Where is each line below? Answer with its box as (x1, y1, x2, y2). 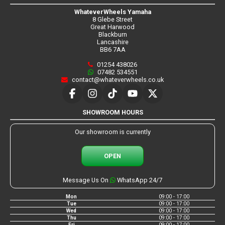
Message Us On (63, 176, 110, 184)
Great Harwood (90, 23, 135, 31)
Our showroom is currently (74, 128, 151, 136)
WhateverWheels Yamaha (74, 8, 151, 16)
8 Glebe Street (92, 15, 133, 23)
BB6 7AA (99, 45, 126, 53)
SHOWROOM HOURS (82, 108, 143, 116)
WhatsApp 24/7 (116, 176, 162, 184)
